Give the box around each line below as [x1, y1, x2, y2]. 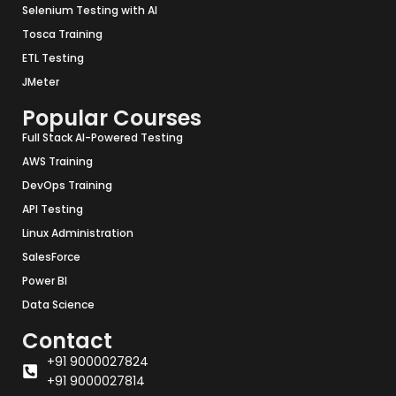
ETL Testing [22, 50, 84, 66]
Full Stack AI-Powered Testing [22, 130, 183, 146]
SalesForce [22, 249, 80, 265]
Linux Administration [22, 225, 133, 241]
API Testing [22, 202, 83, 217]
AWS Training [22, 154, 93, 170]
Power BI [22, 273, 67, 289]
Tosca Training [22, 27, 103, 42]
